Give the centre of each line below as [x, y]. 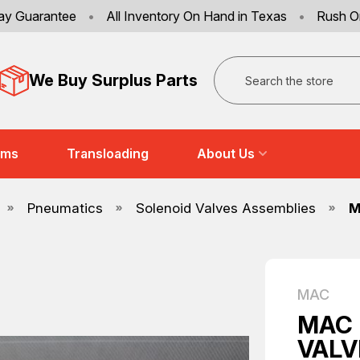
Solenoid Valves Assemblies [226, 208]
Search [235, 65]
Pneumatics [65, 208]
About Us [226, 154]
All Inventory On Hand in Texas [196, 16]
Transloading [108, 154]
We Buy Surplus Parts [113, 81]
